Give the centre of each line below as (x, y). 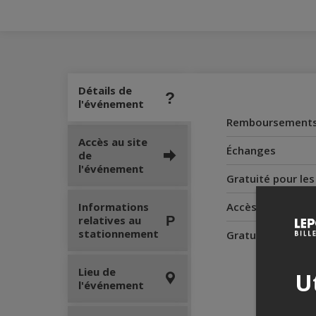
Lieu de (97, 272)
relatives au (110, 220)
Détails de (105, 90)
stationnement (119, 233)
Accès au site (113, 142)
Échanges (251, 150)
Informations (114, 207)
